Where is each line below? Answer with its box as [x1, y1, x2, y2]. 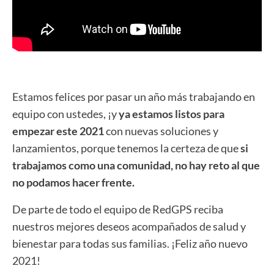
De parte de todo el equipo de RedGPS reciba [12, 202, 223, 216]
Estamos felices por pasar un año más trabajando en [12, 89, 255, 103]
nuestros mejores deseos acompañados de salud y [12, 219, 246, 233]
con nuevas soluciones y [104, 124, 218, 138]
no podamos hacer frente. [12, 175, 135, 189]
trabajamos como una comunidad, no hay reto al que [12, 158, 260, 172]
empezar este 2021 [12, 124, 104, 138]
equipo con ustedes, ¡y [12, 106, 117, 120]
